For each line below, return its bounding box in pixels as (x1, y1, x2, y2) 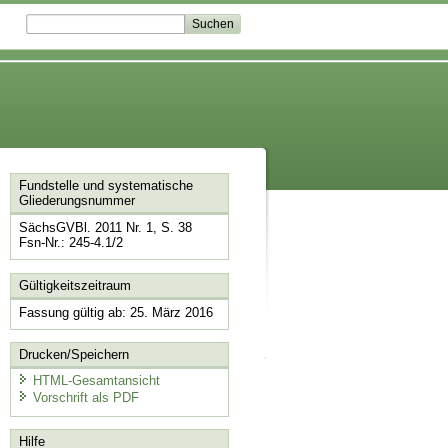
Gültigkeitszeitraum (18, 277, 131, 293)
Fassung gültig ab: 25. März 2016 (18, 304, 213, 320)
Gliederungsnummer (18, 193, 135, 209)
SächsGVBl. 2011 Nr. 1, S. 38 (18, 220, 192, 236)
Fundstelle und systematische (18, 178, 193, 194)
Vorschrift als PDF (32, 390, 139, 406)
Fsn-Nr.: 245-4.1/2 (18, 235, 123, 251)
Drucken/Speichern (18, 347, 129, 363)
